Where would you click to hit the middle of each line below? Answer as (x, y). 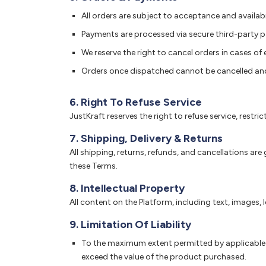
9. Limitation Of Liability (130, 224)
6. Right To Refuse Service (136, 102)
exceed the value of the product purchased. (164, 257)
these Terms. (94, 166)
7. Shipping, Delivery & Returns (146, 138)
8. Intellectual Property (127, 188)
